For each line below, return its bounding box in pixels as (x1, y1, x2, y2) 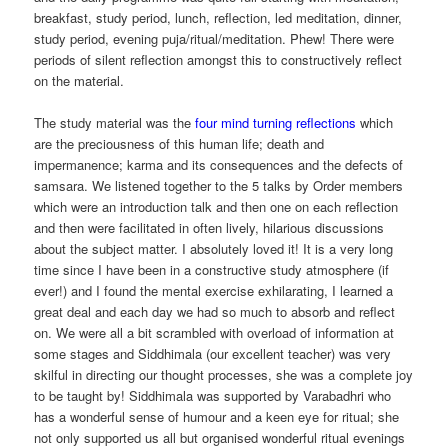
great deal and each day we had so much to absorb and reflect (34, 301, 396, 321)
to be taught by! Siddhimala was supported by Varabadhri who (34, 385, 392, 405)
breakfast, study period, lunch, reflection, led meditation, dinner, (34, 7, 403, 27)
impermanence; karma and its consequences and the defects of (34, 154, 404, 174)
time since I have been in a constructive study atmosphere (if (34, 259, 390, 279)
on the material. (34, 70, 125, 90)
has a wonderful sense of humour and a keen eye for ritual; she (34, 406, 400, 426)
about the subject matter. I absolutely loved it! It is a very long (34, 238, 394, 258)
